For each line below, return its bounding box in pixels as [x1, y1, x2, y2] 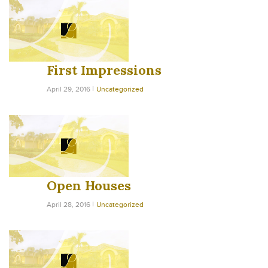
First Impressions [47, 61, 162, 78]
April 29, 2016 [47, 84, 90, 93]
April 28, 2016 [47, 200, 90, 209]
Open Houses [47, 177, 131, 194]
